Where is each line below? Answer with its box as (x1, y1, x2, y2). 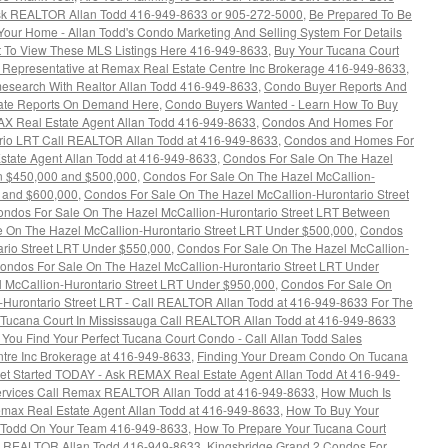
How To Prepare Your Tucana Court (194, 419, 386, 436)
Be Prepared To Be (309, 5, 412, 22)
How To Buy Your (286, 401, 379, 418)
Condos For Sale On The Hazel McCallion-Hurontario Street (84, 185, 409, 202)
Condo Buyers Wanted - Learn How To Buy (165, 95, 398, 112)
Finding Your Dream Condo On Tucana (197, 347, 408, 364)
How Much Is (321, 383, 391, 400)
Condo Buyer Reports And (264, 77, 407, 94)
